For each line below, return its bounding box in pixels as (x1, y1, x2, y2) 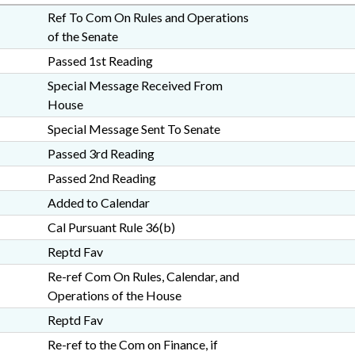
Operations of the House (47, 288, 181, 303)
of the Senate (47, 29, 118, 44)
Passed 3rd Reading (47, 146, 155, 161)
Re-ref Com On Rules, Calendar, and (47, 269, 239, 284)
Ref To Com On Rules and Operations (47, 10, 249, 25)
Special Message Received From (47, 78, 223, 93)
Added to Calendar (47, 195, 150, 210)
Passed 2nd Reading (47, 170, 156, 185)
